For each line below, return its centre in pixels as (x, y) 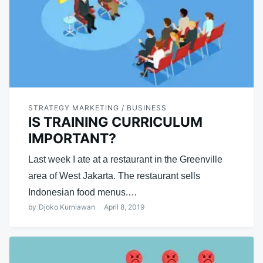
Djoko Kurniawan (67, 207)
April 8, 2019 (124, 207)
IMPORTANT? (72, 138)
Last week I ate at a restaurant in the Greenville (125, 159)
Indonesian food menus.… (83, 192)
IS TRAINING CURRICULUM (115, 122)
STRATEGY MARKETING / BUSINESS (97, 107)
